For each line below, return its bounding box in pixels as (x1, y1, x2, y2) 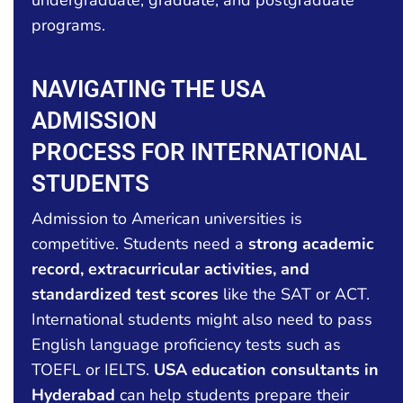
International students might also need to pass (31, 308, 372, 330)
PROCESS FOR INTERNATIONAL (31, 138, 367, 166)
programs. (31, 13, 105, 36)
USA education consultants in (154, 358, 379, 381)
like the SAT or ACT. (219, 282, 370, 305)
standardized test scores (31, 282, 219, 305)
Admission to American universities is (31, 207, 302, 229)
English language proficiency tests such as (31, 333, 341, 355)
